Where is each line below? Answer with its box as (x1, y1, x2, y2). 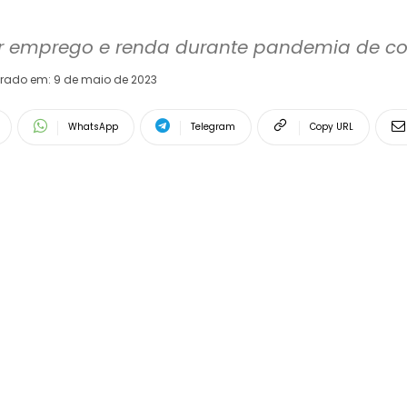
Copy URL (310, 119, 353, 134)
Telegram (191, 119, 235, 134)
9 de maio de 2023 (54, 72, 157, 88)
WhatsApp (68, 119, 118, 134)
